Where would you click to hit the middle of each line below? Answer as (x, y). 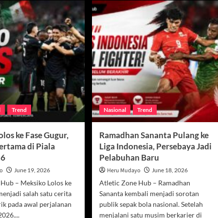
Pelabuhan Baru (129, 157)
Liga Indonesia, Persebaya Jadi (155, 146)
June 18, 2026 (170, 170)
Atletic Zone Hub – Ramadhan (145, 182)
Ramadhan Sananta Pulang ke (154, 135)
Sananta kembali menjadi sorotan (149, 193)
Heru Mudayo (124, 170)
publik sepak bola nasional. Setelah (151, 204)
